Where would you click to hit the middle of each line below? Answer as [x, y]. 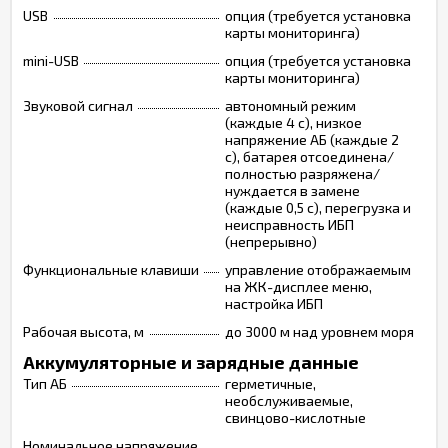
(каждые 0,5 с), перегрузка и [318, 207]
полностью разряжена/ [302, 173]
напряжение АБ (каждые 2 [312, 139]
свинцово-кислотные [295, 417]
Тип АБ [45, 383]
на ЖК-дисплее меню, [298, 286]
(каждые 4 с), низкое [293, 122]
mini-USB [51, 60]
